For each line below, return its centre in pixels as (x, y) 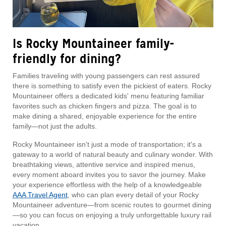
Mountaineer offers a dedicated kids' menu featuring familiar (108, 96)
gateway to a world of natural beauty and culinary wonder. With (113, 155)
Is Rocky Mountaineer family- (93, 44)
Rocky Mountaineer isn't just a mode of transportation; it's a (107, 145)
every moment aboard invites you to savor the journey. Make (109, 175)
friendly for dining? (67, 59)
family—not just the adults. (55, 126)
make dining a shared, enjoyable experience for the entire (105, 116)
